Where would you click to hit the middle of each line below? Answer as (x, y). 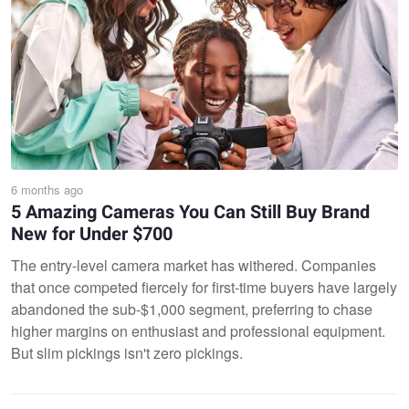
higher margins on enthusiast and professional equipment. (198, 331)
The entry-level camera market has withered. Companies (194, 265)
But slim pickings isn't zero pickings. (127, 353)
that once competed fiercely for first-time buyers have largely (204, 287)
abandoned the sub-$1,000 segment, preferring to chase (192, 309)
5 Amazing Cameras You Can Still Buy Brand (190, 212)
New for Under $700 (92, 234)
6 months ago (47, 189)
